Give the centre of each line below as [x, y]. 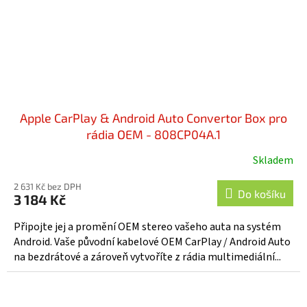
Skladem [273, 160]
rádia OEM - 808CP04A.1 [153, 134]
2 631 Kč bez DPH [48, 186]
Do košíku [262, 193]
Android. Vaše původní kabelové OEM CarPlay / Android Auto [152, 242]
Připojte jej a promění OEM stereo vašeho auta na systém [147, 226]
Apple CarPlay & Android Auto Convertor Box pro [153, 118]
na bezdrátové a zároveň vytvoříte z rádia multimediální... [147, 257]
